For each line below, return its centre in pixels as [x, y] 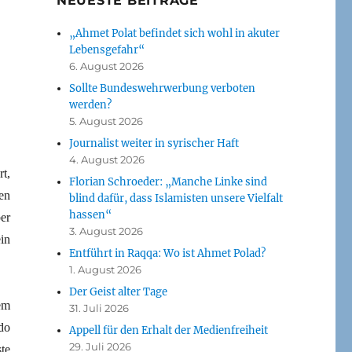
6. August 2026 [107, 66]
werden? [91, 104]
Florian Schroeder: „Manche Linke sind [169, 181]
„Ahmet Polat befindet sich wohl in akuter [175, 33]
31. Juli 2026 [99, 308]
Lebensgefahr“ [107, 49]
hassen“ [91, 214]
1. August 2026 [106, 269]
